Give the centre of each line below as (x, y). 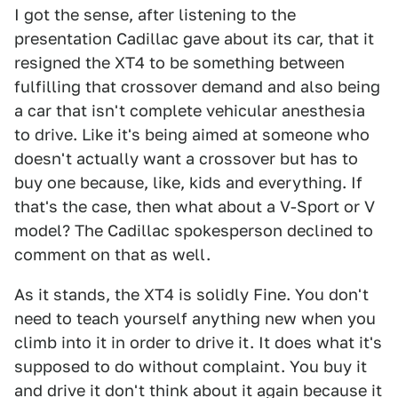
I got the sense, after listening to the (155, 15)
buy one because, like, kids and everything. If (188, 183)
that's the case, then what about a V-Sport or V (195, 207)
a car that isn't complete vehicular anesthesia (190, 111)
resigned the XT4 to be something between (179, 63)
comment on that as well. (112, 255)
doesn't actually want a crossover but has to (186, 159)
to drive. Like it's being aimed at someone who (192, 135)
